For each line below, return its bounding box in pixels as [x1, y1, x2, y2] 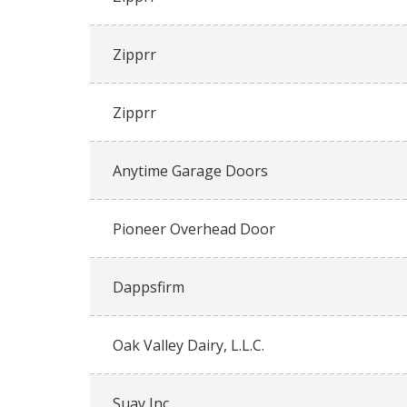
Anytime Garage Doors [113, 161, 268, 182]
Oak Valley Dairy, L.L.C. [113, 335, 264, 356]
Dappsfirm [113, 277, 184, 298]
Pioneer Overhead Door [113, 219, 275, 240]
